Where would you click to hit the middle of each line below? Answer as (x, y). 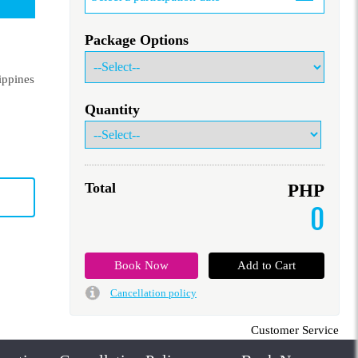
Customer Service (295, 330)
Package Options (137, 40)
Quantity (112, 109)
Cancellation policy (153, 293)
